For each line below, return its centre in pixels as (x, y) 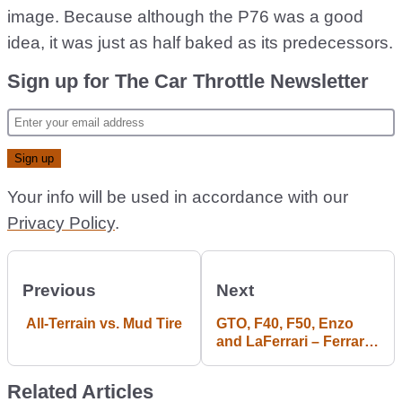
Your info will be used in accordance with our (178, 197)
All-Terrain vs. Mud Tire (104, 323)
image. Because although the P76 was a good (185, 17)
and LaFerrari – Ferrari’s (297, 341)
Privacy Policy (61, 223)
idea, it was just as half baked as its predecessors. (200, 43)
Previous (59, 290)
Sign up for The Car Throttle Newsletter (188, 81)
